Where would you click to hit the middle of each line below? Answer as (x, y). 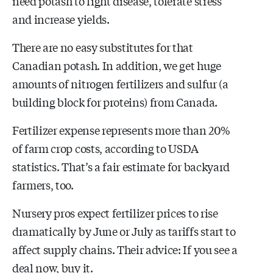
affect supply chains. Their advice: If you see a (125, 249)
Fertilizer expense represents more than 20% (121, 129)
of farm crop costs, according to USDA (106, 148)
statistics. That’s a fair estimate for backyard (121, 166)
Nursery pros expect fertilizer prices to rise (115, 212)
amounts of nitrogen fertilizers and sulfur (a (120, 83)
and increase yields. (61, 19)
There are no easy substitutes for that (103, 47)
